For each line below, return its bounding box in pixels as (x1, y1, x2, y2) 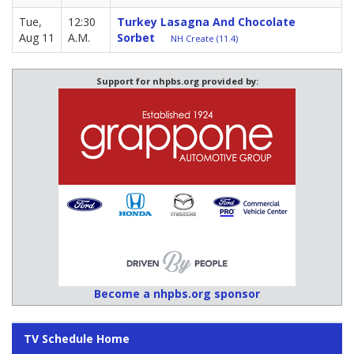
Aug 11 (19, 29, 55, 45)
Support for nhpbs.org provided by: (96, 74, 258, 87)
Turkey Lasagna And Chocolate (117, 13, 296, 29)
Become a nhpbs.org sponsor (94, 285, 260, 301)
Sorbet (117, 29, 155, 45)
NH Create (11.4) (171, 32, 238, 44)
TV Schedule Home (24, 330, 130, 346)
